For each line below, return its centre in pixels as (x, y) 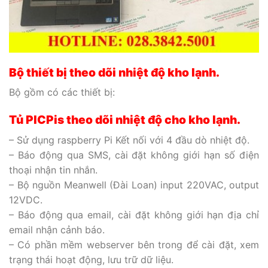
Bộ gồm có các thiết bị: (62, 92)
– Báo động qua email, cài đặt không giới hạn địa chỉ (134, 214)
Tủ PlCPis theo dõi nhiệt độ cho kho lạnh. (125, 120)
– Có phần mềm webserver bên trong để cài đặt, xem (134, 244)
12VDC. (26, 200)
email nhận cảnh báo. (57, 229)
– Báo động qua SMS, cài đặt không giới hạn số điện (134, 155)
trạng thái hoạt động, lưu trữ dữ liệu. (91, 259)
